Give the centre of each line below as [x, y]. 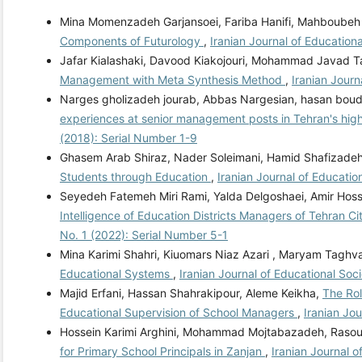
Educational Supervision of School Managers [179, 313]
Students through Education [135, 177]
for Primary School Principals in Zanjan [162, 351]
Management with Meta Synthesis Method [173, 80]
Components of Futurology [132, 41]
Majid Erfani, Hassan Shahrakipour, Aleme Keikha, [191, 293]
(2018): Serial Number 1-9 [128, 138]
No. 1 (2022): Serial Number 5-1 [144, 235]
